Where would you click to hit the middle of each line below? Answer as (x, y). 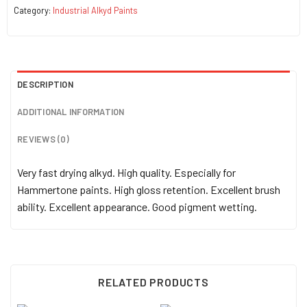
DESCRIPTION (45, 85)
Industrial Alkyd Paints (95, 10)
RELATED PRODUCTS (153, 282)
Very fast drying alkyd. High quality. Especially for (126, 173)
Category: (33, 10)
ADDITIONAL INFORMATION (71, 112)
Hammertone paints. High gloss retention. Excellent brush (149, 190)
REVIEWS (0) (43, 139)
